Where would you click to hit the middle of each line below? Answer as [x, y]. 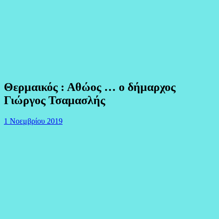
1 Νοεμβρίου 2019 [33, 121]
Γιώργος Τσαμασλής [55, 100]
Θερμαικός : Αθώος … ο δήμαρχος [90, 87]
